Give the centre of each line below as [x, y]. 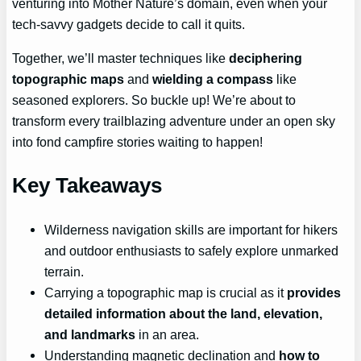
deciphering [266, 58]
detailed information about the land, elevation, [184, 313]
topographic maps [68, 79]
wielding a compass [213, 79]
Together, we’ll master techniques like [121, 58]
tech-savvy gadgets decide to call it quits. [129, 24]
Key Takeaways [87, 185]
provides [314, 292]
